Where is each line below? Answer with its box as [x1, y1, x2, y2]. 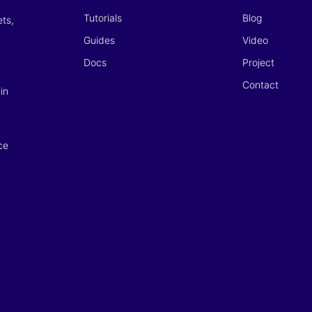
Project [242, 56, 274, 68]
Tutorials [84, 11, 122, 24]
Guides [84, 33, 115, 46]
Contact [242, 78, 279, 91]
